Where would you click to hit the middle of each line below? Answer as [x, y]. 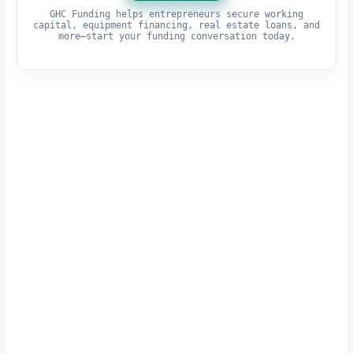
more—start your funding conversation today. [176, 37]
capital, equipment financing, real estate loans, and [176, 26]
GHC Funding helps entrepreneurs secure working [176, 15]
